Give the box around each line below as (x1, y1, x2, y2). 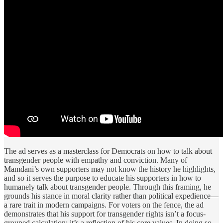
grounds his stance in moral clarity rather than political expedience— (4, 191, 219, 200)
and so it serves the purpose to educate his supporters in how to (4, 173, 201, 182)
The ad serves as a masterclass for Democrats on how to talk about (4, 146, 212, 155)
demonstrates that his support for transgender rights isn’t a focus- (4, 209, 206, 218)
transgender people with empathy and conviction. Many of (4, 155, 187, 164)
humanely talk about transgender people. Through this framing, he (4, 182, 211, 191)
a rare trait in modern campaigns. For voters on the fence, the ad (4, 200, 204, 209)
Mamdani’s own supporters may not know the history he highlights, (4, 164, 216, 173)
